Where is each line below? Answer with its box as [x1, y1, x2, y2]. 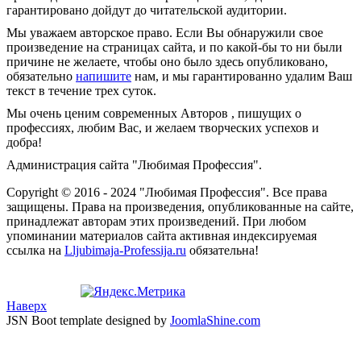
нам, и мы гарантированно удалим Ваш [131, 68, 352, 83]
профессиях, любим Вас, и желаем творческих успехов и [6, 120, 319, 135]
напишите [76, 68, 131, 83]
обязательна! [186, 243, 259, 257]
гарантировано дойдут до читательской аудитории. [6, 2, 287, 17]
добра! [6, 135, 42, 149]
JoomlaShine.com [170, 313, 260, 327]
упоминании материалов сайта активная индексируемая [6, 228, 317, 243]
